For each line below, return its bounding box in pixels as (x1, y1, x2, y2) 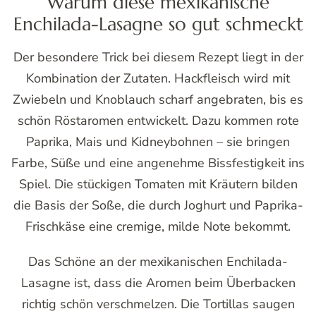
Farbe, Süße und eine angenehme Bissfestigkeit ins (11, 154, 305, 172)
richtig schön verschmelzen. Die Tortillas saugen (21, 296, 295, 313)
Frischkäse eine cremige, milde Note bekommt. (25, 218, 291, 236)
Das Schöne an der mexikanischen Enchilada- (28, 253, 288, 271)
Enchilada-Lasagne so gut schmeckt (13, 11, 303, 35)
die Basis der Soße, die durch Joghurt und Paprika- (13, 197, 303, 214)
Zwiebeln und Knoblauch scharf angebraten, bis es (13, 91, 303, 109)
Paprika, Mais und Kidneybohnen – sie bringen (26, 133, 290, 151)
